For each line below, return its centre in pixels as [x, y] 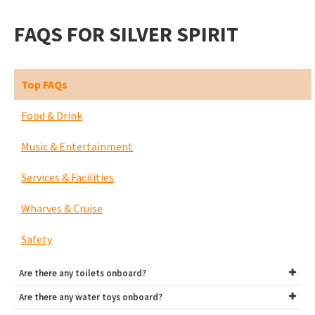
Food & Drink [52, 116]
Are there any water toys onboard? [91, 297]
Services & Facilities [68, 178]
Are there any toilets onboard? [83, 274]
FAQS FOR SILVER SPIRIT [127, 34]
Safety [37, 239]
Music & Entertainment [77, 147]
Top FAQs [45, 85]
